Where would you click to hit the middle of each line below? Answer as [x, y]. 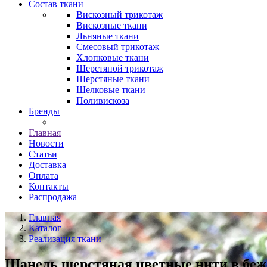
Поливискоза [103, 100]
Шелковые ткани [111, 90]
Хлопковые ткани [113, 58]
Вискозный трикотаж [119, 15]
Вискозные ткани [112, 25]
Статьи [43, 154]
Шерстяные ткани [113, 79]
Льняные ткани [108, 36]
